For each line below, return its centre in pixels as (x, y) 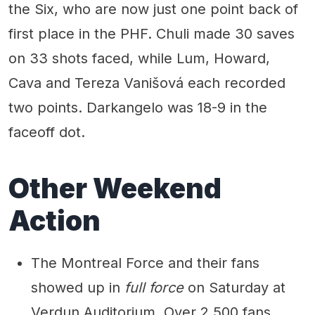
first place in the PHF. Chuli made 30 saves (152, 33)
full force (154, 287)
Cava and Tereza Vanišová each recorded (147, 83)
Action (54, 220)
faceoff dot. (47, 132)
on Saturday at (234, 287)
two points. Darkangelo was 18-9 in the (138, 107)
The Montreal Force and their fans (145, 263)
